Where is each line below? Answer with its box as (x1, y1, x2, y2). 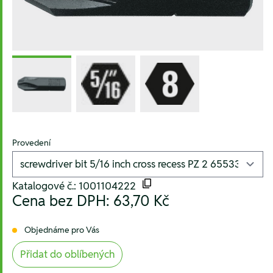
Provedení (12, 137, 51, 149)
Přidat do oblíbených (20, 247, 115, 261)
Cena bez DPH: (12, 191, 113, 211)
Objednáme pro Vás (24, 224, 99, 235)
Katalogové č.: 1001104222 (12, 179, 141, 193)
